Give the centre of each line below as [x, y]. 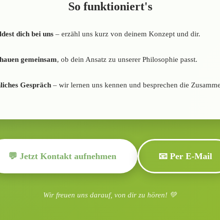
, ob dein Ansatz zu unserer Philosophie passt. [127, 59]
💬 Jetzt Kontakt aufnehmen [62, 156]
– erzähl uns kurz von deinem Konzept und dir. [127, 34]
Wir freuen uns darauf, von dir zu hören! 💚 [110, 195]
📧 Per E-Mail [185, 156]
